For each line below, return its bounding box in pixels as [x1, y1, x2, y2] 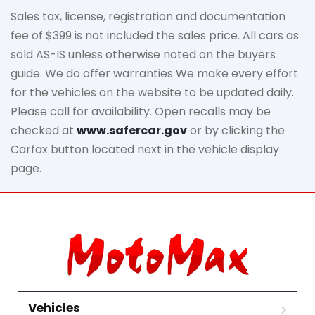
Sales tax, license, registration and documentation [11, 8, 285, 25]
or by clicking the [187, 122, 285, 139]
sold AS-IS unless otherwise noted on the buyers [11, 46, 276, 63]
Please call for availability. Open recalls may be [11, 103, 271, 120]
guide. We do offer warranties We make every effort [11, 65, 298, 82]
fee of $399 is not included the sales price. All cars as [11, 27, 299, 44]
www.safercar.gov [77, 122, 187, 139]
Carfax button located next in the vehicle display [11, 141, 279, 158]
